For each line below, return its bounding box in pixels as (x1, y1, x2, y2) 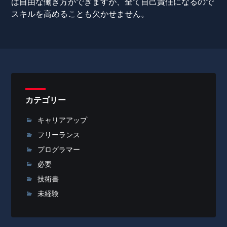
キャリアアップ (37, 116, 88, 124)
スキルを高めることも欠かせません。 (11, 9, 149, 19)
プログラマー (37, 145, 81, 154)
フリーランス (37, 131, 81, 139)
